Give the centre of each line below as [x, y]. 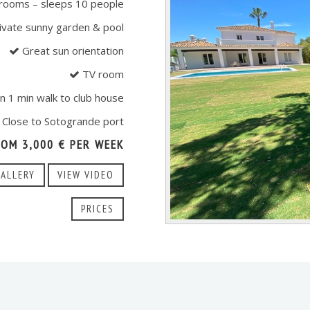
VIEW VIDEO [86, 175]
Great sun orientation [72, 51]
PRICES [98, 209]
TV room [102, 74]
